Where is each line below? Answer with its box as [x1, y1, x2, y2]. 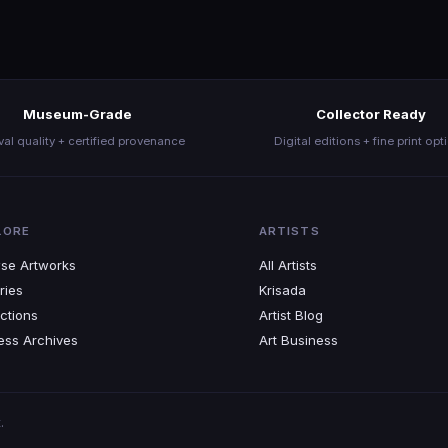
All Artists [258, 257, 317, 273]
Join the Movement [151, 76, 297, 95]
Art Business [258, 332, 338, 348]
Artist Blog [258, 307, 323, 323]
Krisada [258, 282, 306, 298]
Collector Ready [316, 106, 426, 122]
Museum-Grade [22, 106, 132, 122]
